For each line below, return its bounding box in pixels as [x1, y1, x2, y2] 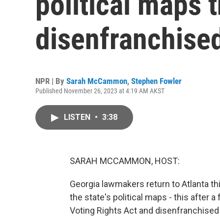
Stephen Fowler [131, 76, 182, 86]
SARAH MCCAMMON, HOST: [70, 156, 180, 166]
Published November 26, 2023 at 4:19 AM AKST [35, 87, 165, 95]
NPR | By [35, 76, 66, 86]
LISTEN [64, 112, 92, 122]
